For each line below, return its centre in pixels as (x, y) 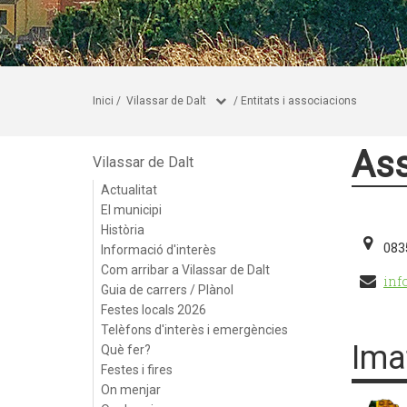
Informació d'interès (159, 250)
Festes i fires (137, 370)
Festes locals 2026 (154, 310)
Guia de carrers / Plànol (167, 290)
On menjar (131, 390)
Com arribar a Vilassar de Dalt (185, 270)
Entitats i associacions (299, 101)
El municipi (131, 210)
